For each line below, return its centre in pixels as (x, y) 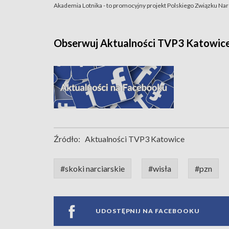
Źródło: (67, 139)
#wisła (160, 168)
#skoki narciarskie (93, 168)
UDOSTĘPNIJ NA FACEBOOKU (148, 211)
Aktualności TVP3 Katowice (135, 139)
